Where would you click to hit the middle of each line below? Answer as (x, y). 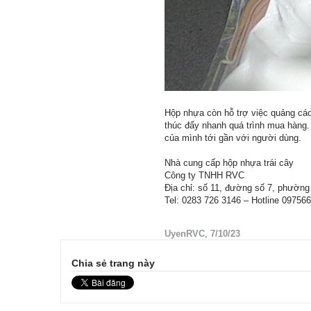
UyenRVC (185, 233)
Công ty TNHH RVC (204, 175)
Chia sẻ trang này (113, 263)
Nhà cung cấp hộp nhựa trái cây (229, 162)
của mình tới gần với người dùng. (233, 137)
